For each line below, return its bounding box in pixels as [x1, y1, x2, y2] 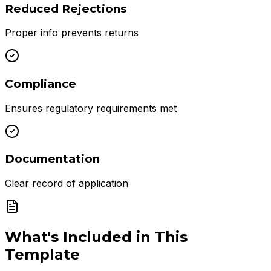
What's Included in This [5, 228, 188, 246]
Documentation [5, 152, 100, 166]
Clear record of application [5, 177, 128, 190]
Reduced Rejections [5, 1, 126, 16]
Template [5, 246, 80, 264]
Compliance [5, 76, 76, 91]
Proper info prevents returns [5, 27, 139, 39]
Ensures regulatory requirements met [5, 102, 177, 114]
